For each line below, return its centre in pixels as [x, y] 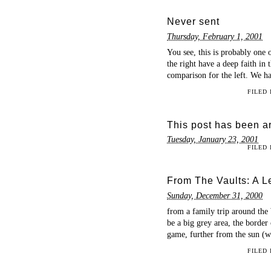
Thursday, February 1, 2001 [215, 36]
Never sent [193, 22]
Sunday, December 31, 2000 [215, 195]
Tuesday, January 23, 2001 [213, 139]
